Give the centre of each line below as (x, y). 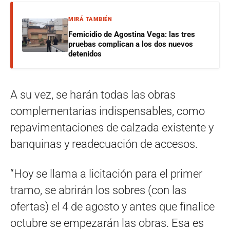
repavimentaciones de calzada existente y (112, 127)
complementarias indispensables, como (108, 111)
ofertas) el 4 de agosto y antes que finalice (112, 206)
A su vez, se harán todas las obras (93, 94)
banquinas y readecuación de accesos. (104, 144)
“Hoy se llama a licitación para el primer (106, 174)
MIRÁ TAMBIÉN (90, 19)
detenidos (85, 54)
